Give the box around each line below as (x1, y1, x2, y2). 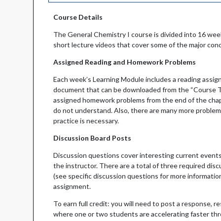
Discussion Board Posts (53, 134, 132, 143)
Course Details (53, 13, 103, 22)
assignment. (53, 182, 91, 191)
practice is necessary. (53, 116, 119, 125)
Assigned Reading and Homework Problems (53, 58, 196, 67)
